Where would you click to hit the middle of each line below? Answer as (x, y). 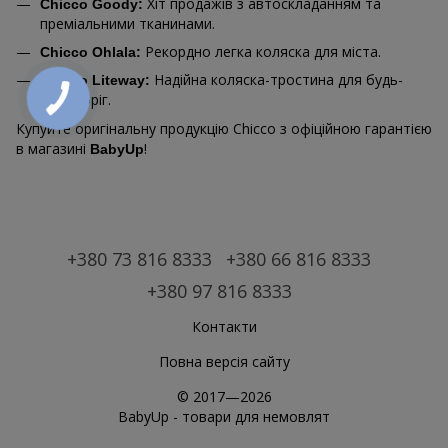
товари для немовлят (256, 416)
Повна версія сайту (224, 361)
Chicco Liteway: (95, 80)
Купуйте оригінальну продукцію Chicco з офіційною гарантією (224, 128)
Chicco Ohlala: (90, 51)
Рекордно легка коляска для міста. (261, 51)
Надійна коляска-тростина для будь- (276, 80)
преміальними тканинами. (127, 23)
